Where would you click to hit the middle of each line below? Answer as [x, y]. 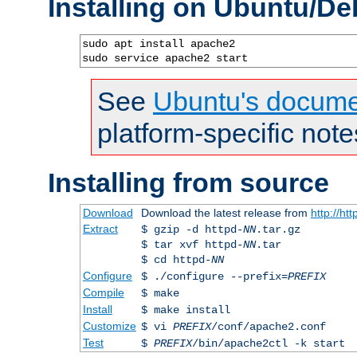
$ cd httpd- [176, 259]
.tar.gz [278, 229]
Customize [109, 326]
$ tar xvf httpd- [192, 244]
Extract [100, 228]
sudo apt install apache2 [159, 43]
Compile [103, 292]
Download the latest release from [226, 212]
